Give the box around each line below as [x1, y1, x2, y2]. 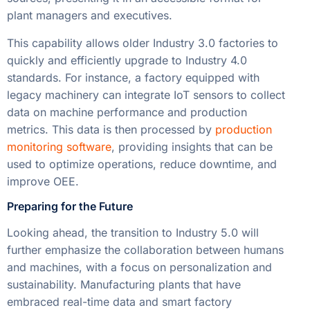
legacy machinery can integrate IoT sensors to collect [7, 87, 285, 102]
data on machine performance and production [7, 104, 247, 119]
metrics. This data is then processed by [7, 122, 215, 136]
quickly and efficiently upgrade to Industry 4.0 [7, 53, 247, 67]
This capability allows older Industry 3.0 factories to [7, 35, 278, 50]
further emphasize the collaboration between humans [7, 242, 284, 257]
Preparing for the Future [7, 199, 133, 213]
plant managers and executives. [7, 8, 172, 23]
